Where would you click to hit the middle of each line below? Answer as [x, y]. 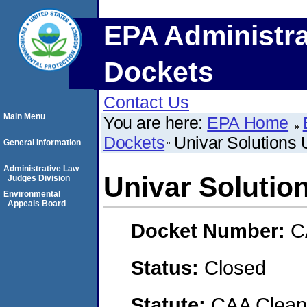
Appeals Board [37, 204]
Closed [235, 267]
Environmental [32, 194]
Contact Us [146, 102]
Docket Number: [211, 231]
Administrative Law [41, 169]
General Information [42, 143]
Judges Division [39, 178]
